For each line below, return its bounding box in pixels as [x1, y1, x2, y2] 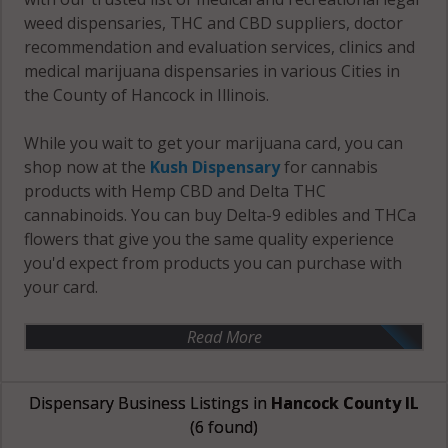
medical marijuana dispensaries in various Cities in [24, 60, 401, 82]
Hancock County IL [271, 392, 419, 414]
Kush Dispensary [150, 156, 281, 178]
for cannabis [280, 156, 379, 178]
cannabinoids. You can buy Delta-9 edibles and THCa [24, 204, 417, 226]
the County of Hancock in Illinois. [24, 84, 270, 106]
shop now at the [24, 156, 151, 178]
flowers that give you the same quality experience [24, 228, 395, 250]
